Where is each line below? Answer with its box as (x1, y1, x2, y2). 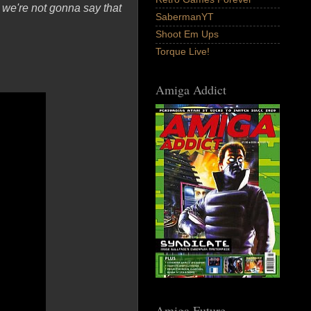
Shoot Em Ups (155, 28, 219, 40)
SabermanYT (155, 11, 214, 23)
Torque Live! (155, 46, 210, 58)
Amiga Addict (155, 81, 226, 99)
